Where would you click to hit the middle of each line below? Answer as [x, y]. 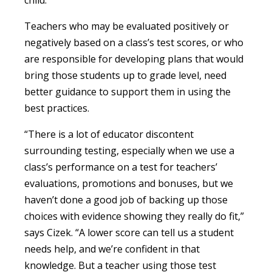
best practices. [57, 108]
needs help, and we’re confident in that [112, 249]
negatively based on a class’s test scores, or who [134, 42]
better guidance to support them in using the [127, 91]
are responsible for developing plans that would [134, 59]
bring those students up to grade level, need [125, 75]
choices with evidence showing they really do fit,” [134, 216]
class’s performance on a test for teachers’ [121, 167]
